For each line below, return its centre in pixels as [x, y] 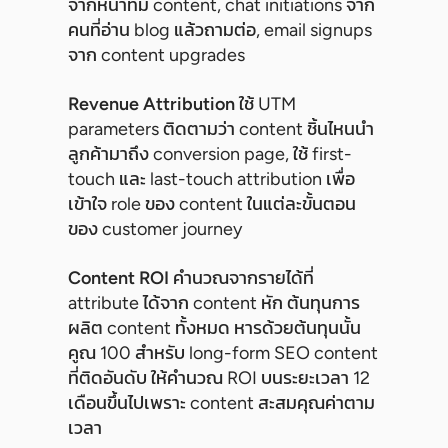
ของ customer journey [155, 229]
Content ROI [118, 278]
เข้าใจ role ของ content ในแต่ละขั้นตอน [212, 204]
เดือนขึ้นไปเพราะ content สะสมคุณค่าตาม [221, 403]
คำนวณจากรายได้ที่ [241, 278]
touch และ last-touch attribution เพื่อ [211, 179]
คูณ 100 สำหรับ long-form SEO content [223, 353]
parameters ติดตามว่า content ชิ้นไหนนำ [221, 129]
